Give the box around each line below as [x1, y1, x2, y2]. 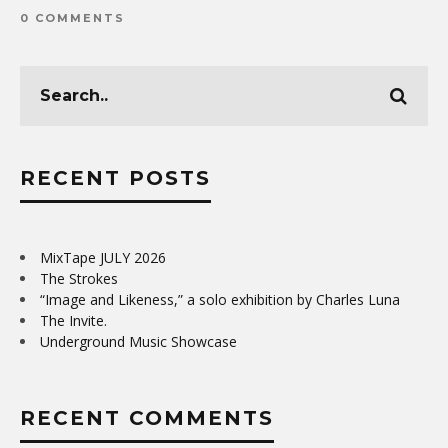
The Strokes [40, 268, 118, 288]
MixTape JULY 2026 [40, 247, 166, 267]
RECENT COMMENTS [20, 405, 274, 430]
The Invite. [40, 310, 107, 330]
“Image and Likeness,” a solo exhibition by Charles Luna [40, 289, 400, 309]
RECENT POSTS [20, 165, 211, 190]
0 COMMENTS [20, 10, 125, 25]
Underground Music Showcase [40, 331, 237, 351]
